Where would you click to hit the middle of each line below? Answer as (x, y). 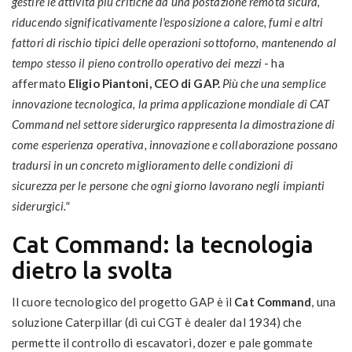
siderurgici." (41, 206)
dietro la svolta (92, 271)
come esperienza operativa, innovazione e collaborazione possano (175, 145)
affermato (40, 84)
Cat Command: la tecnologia (163, 245)
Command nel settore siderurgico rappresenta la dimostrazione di (174, 125)
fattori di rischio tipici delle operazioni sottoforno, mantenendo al (174, 43)
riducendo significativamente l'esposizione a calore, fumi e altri (168, 22)
